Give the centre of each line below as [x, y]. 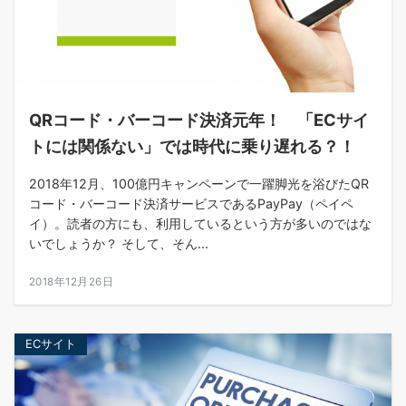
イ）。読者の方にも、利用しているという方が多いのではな [200, 224]
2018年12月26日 [72, 282]
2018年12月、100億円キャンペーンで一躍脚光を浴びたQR [199, 184]
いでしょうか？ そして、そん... [119, 244]
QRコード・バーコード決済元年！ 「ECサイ [199, 120]
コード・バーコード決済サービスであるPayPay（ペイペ [191, 204]
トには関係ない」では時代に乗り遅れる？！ [192, 146]
